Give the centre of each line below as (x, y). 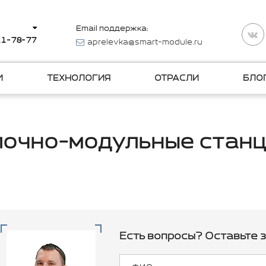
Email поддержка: (113, 28)
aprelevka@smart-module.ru (145, 42)
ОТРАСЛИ (177, 78)
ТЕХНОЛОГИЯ (78, 78)
